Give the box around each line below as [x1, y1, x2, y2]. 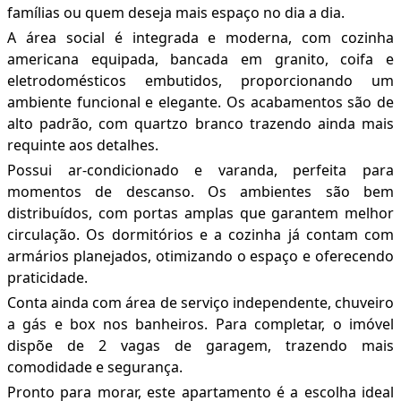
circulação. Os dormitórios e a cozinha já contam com [7, 225, 394, 245]
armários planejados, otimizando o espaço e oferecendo [7, 246, 394, 267]
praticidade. [7, 268, 88, 288]
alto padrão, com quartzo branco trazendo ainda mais [7, 114, 394, 134]
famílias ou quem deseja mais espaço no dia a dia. [7, 3, 345, 23]
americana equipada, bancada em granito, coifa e [7, 49, 394, 70]
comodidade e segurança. [7, 357, 183, 378]
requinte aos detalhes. [7, 135, 158, 156]
